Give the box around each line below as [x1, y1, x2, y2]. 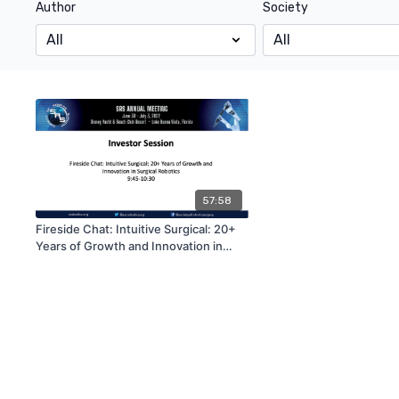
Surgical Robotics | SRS [36, 256, 161, 271]
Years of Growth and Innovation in [36, 239, 224, 254]
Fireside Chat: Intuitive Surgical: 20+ [36, 222, 237, 237]
